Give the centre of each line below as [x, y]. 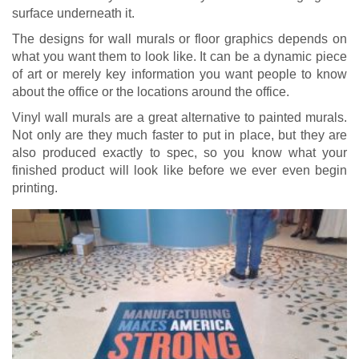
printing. [35, 188]
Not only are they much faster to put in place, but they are [179, 135]
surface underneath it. [73, 13]
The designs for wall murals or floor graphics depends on [179, 38]
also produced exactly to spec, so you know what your [179, 152]
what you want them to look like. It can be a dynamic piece [179, 56]
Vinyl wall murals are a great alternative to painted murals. [179, 117]
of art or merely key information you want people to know [179, 74]
